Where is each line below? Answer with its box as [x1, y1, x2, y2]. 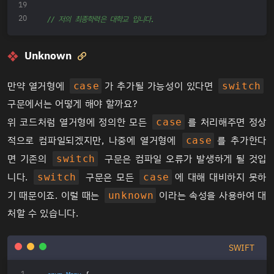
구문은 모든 [82, 169, 138, 185]
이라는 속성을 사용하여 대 [159, 188, 267, 203]
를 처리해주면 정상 [188, 114, 267, 130]
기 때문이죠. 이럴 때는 [7, 188, 103, 203]
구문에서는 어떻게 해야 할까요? [7, 96, 138, 111]
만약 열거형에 [7, 78, 68, 94]
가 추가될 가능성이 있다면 [105, 78, 217, 94]
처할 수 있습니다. [7, 206, 79, 221]
